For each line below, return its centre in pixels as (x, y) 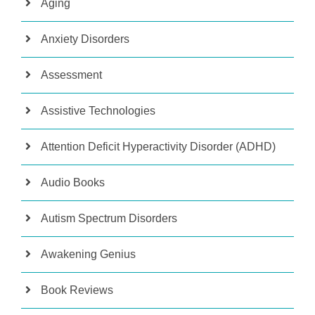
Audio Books (73, 183)
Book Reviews (77, 290)
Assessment (71, 75)
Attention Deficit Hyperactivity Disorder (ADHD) (158, 147)
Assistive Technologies (98, 111)
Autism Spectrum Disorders (109, 219)
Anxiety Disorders (85, 39)
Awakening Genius (88, 255)
